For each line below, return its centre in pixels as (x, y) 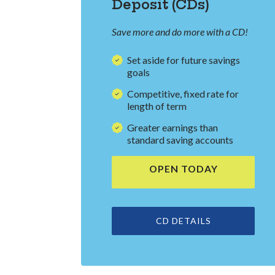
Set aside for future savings (184, 60)
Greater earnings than (172, 128)
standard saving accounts (180, 140)
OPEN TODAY (183, 169)
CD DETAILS (183, 221)
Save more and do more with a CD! (180, 32)
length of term (157, 106)
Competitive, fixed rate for (183, 94)
